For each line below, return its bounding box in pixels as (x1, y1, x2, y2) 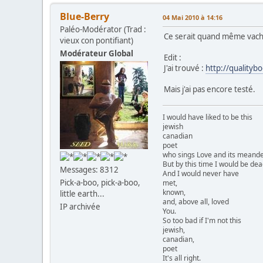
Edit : (164, 52, 181, 63)
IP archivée (60, 201, 100, 213)
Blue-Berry (60, 10, 109, 23)
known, (163, 187, 186, 198)
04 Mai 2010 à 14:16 (163, 13, 222, 22)
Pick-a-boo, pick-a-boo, (60, 177, 140, 188)
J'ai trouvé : (164, 63, 205, 74)
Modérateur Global (60, 48, 133, 59)
